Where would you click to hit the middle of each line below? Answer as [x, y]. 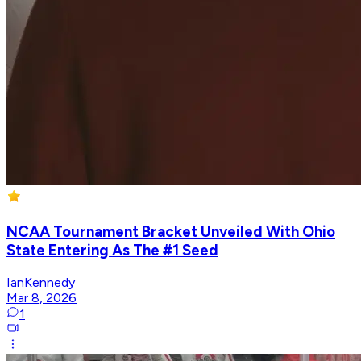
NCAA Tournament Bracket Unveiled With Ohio [171, 231]
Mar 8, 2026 [41, 297]
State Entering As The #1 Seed [112, 250]
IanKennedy [41, 282]
